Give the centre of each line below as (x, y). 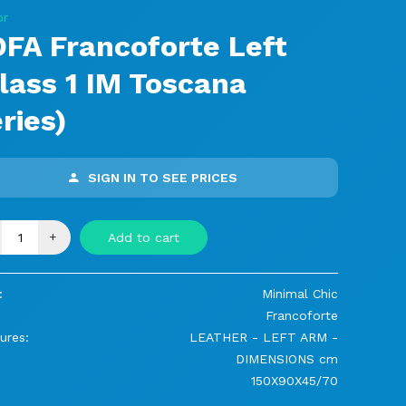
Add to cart (144, 237)
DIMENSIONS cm (287, 358)
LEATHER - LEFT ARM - (264, 337)
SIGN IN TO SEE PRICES (163, 177)
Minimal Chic (300, 293)
